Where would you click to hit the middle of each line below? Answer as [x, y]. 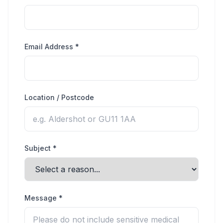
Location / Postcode [59, 97]
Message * [44, 198]
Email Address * [52, 47]
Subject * [41, 148]
